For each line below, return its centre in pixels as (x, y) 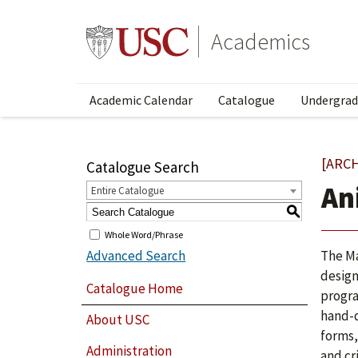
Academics (261, 42)
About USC (118, 320)
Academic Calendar (141, 100)
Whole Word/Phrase (144, 234)
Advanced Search (136, 256)
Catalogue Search (143, 167)
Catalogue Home (135, 288)
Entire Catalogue (128, 191)
